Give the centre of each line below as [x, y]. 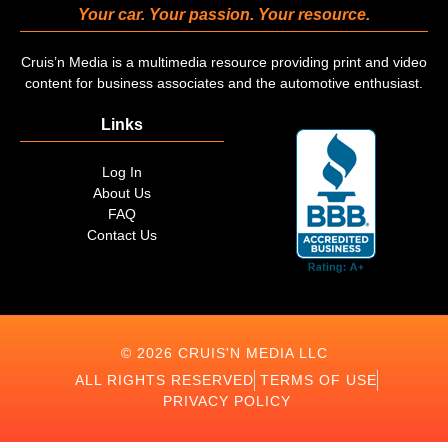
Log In [122, 172]
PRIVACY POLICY [226, 401]
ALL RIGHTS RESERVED [164, 380]
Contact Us [122, 235]
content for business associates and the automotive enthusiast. [224, 83]
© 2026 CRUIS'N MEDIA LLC [224, 353]
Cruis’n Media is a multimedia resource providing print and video [224, 62]
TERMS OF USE [318, 380]
